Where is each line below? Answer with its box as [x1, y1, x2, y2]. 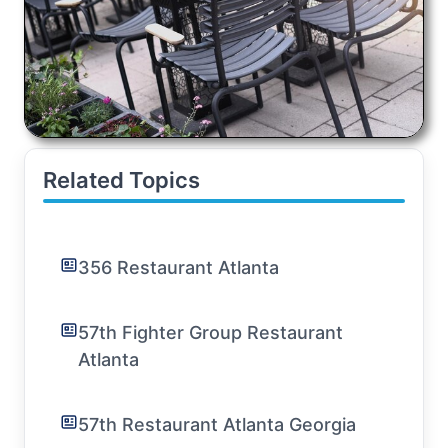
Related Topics [43, 167, 200, 194]
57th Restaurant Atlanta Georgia [78, 414, 356, 436]
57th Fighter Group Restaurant [78, 322, 343, 344]
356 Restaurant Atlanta [78, 257, 279, 279]
